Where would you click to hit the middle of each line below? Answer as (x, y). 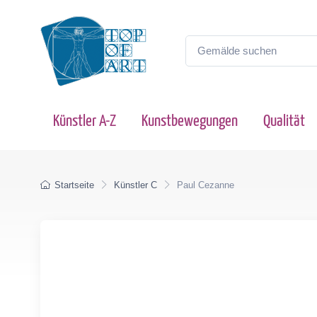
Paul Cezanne (206, 185)
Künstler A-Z (85, 121)
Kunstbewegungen (190, 121)
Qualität (284, 121)
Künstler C (136, 185)
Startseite (74, 185)
